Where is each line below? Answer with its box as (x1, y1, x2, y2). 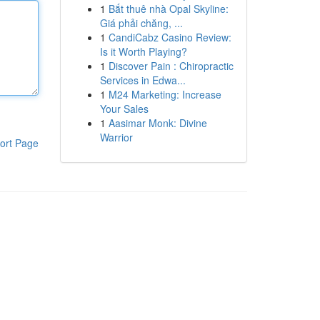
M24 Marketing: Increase (108, 87, 221, 101)
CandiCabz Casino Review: (108, 30, 231, 44)
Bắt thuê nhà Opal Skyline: (108, 1, 229, 16)
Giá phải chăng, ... (99, 16, 183, 30)
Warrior (99, 130, 133, 144)
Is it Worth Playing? (99, 44, 187, 59)
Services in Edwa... (99, 73, 186, 87)
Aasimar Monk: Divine (108, 116, 207, 130)
